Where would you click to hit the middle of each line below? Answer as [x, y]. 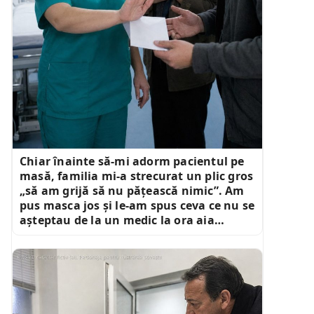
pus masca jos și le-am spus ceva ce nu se [137, 205]
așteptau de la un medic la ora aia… [122, 220]
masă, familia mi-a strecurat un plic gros [137, 176]
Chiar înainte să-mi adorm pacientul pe [132, 161]
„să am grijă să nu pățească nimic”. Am [132, 190]
